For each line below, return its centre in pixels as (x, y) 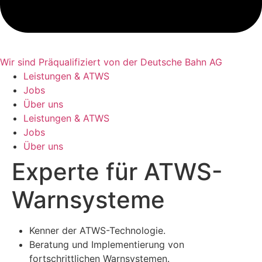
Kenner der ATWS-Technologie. (97, 230)
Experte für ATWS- (117, 172)
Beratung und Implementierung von (107, 244)
